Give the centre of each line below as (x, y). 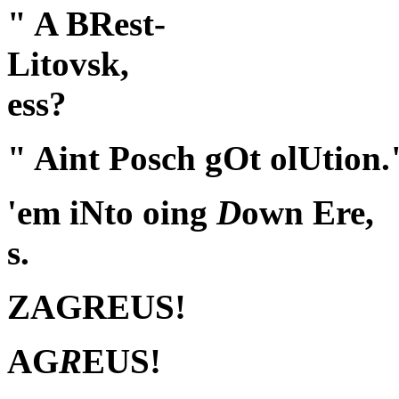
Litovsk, (68, 64)
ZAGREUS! (97, 307)
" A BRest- (86, 24)
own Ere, (308, 213)
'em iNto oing (112, 213)
